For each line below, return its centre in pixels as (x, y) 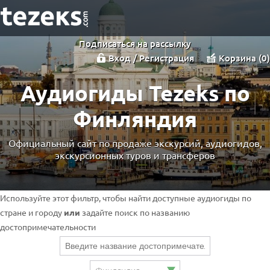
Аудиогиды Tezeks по (135, 93)
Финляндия (135, 118)
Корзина (239, 58)
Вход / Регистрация (151, 58)
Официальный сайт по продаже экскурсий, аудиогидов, (135, 143)
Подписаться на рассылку (135, 43)
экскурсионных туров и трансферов (135, 155)
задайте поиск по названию (135, 212)
